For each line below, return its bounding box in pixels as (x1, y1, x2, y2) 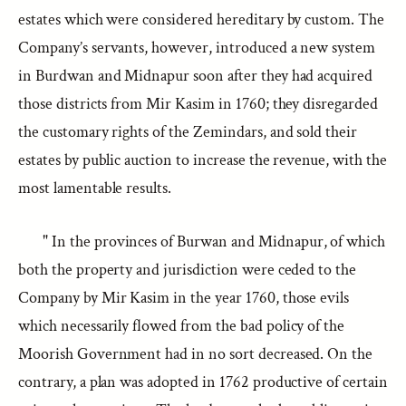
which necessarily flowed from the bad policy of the (18, 315, 345, 336)
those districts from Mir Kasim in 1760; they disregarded (18, 93, 378, 114)
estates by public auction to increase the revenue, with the (18, 150, 387, 170)
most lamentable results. (18, 178, 172, 198)
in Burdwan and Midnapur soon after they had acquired (18, 65, 373, 86)
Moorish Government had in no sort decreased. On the (18, 343, 373, 364)
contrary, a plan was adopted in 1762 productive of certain (18, 372, 388, 392)
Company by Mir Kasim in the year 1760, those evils (18, 287, 350, 308)
